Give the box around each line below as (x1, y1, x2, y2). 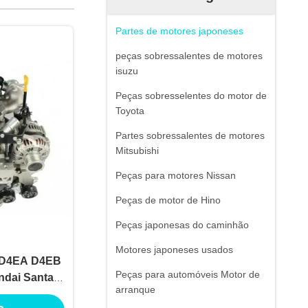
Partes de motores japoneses (115, 25, 243, 36)
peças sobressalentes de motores (115, 50, 263, 61)
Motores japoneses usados (115, 244, 233, 255)
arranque (115, 284, 155, 295)
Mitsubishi (115, 145, 159, 156)
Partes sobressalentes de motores (115, 130, 265, 141)
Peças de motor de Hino (115, 195, 221, 206)
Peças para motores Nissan (115, 170, 236, 181)
